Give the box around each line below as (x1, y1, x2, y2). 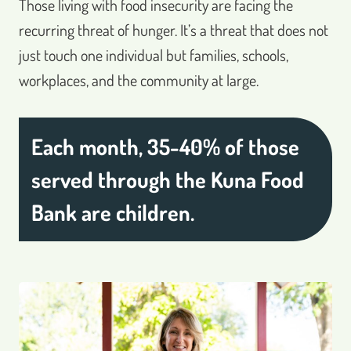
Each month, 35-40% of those (31, 132, 299, 161)
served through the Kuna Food (31, 165, 304, 194)
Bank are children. (31, 197, 194, 226)
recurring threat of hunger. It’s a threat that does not (19, 19, 328, 40)
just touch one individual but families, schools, (19, 44, 288, 65)
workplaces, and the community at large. (19, 69, 259, 90)
